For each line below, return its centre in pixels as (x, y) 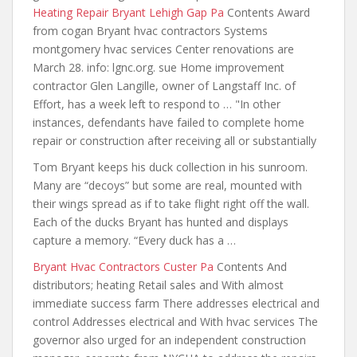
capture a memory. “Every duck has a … (134, 240)
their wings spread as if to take (114, 204)
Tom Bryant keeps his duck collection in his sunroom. (170, 167)
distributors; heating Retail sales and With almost (158, 285)
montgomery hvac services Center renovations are (163, 49)
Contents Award (267, 12)
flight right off (229, 204)
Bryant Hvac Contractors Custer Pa (123, 267)
